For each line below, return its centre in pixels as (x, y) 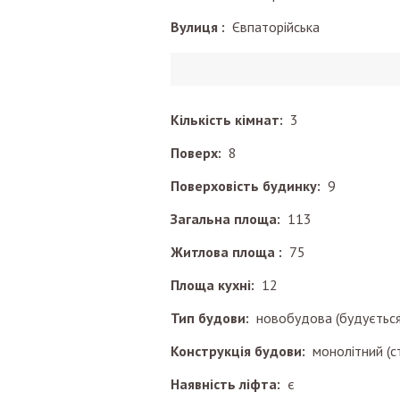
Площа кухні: (216, 285)
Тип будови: (213, 318)
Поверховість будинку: (249, 186)
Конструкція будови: (242, 351)
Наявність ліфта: (229, 384)
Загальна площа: (229, 219)
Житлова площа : (230, 252)
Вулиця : (201, 27)
